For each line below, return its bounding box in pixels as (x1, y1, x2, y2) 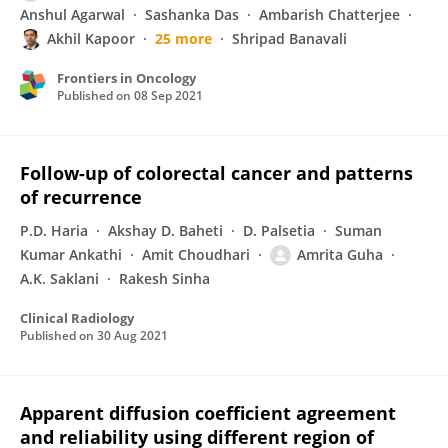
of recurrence (20, 185, 142, 209)
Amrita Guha (297, 245, 383, 264)
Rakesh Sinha (119, 269, 210, 288)
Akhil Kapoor (47, 29, 135, 48)
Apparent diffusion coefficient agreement (20, 401, 396, 425)
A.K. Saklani (20, 269, 99, 288)
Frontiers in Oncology (57, 69, 196, 87)
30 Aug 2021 (97, 327, 168, 344)
